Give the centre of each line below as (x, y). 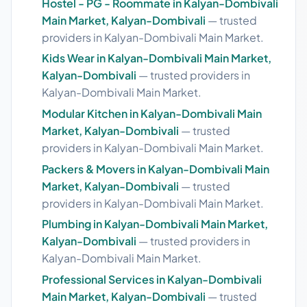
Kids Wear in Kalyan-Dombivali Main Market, (157, 58)
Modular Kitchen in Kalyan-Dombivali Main (152, 113)
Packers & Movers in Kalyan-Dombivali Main (156, 169)
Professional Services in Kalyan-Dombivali (152, 279)
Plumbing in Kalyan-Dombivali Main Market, (155, 224)
